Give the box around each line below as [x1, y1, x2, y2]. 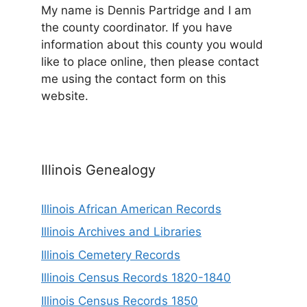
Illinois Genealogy [41, 161, 156, 178]
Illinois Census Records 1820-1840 [41, 271, 231, 285]
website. [41, 88, 88, 103]
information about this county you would [41, 37, 263, 51]
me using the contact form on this [41, 71, 226, 86]
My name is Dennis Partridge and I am [41, 3, 251, 17]
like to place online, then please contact [41, 54, 259, 69]
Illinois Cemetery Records [41, 247, 180, 262]
